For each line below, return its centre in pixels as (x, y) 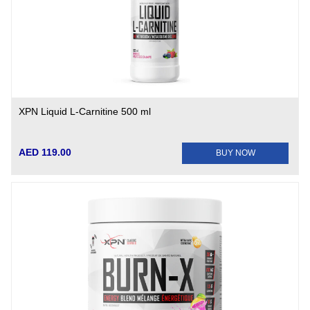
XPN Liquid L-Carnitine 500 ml (85, 111)
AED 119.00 (45, 152)
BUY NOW (235, 153)
